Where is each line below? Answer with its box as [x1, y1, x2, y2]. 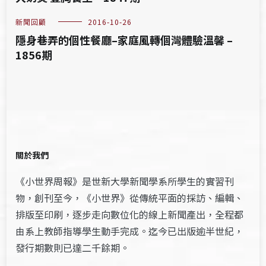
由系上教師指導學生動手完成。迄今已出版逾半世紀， [15, 224, 244, 238]
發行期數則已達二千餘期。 [15, 240, 130, 255]
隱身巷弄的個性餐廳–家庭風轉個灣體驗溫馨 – [15, 32, 233, 47]
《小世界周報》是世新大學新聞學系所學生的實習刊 [15, 174, 235, 188]
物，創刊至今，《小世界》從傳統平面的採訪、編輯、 [15, 191, 244, 205]
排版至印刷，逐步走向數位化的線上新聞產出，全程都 [15, 207, 244, 221]
